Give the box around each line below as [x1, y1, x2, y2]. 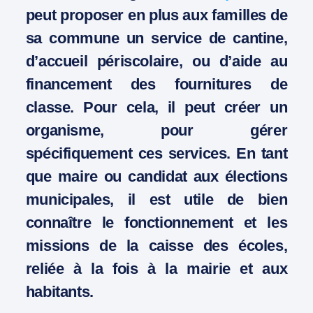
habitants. [25, 282, 94, 300]
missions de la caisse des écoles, [25, 236, 288, 254]
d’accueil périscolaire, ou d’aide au [25, 52, 288, 70]
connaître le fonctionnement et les [25, 213, 288, 231]
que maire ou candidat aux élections [25, 167, 288, 185]
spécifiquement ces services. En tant [25, 144, 288, 162]
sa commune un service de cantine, [25, 29, 288, 47]
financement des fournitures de [25, 75, 288, 93]
